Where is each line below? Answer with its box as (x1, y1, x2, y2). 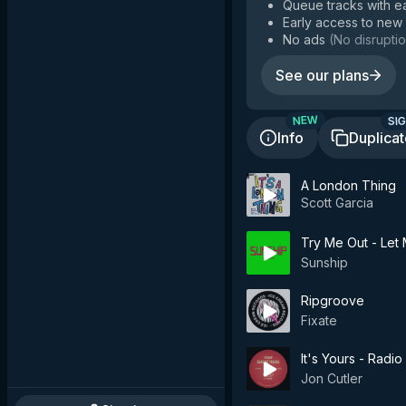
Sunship (301, 255, 348, 270)
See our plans (275, 66, 369, 84)
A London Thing (301, 177, 396, 193)
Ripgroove (301, 293, 364, 308)
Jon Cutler (301, 371, 362, 386)
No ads (283, 32, 325, 47)
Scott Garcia (301, 194, 373, 210)
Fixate (301, 313, 337, 328)
